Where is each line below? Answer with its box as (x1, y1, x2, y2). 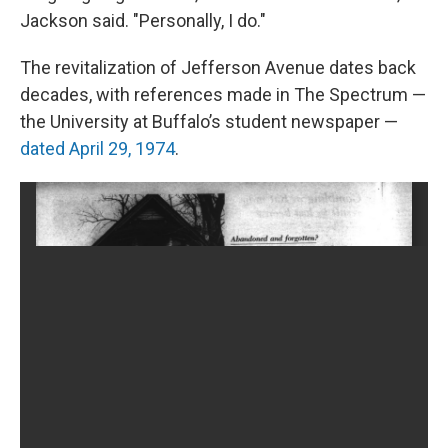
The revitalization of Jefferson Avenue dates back (20, 57, 416, 79)
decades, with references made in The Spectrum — (20, 84, 426, 106)
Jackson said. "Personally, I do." (20, 10, 266, 32)
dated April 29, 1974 (20, 138, 175, 160)
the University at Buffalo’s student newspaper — (20, 111, 398, 133)
